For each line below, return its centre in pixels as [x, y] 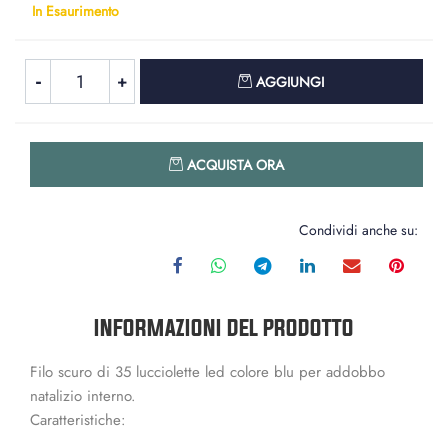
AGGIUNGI [290, 82]
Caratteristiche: [78, 420]
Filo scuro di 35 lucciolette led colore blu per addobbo [207, 372]
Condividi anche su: [358, 230]
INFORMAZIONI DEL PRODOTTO [224, 327]
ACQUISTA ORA [235, 165]
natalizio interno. [83, 396]
